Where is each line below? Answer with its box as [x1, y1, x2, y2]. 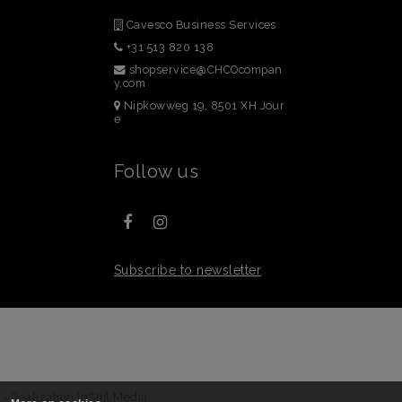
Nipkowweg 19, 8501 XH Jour [120, 98, 285, 112]
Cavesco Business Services [123, 17, 276, 31]
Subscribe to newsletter [114, 262, 262, 277]
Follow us [114, 160, 199, 182]
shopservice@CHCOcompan [128, 62, 283, 76]
